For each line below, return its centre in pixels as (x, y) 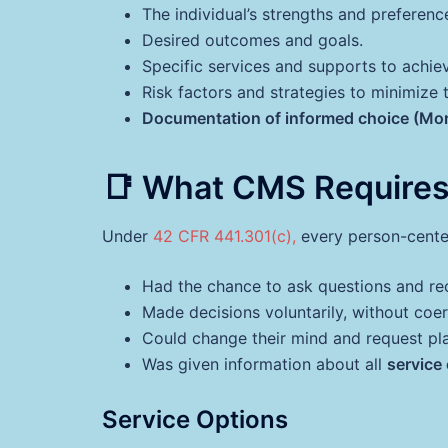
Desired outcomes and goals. (252, 39)
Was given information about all (264, 364)
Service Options (195, 420)
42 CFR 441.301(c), (224, 236)
